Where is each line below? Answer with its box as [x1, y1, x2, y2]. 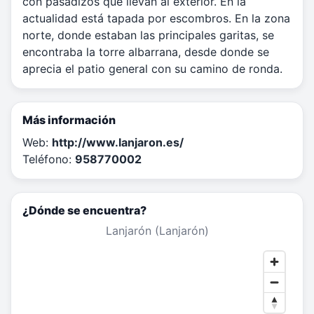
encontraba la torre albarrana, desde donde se [22, 45, 269, 60]
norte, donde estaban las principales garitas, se [22, 28, 274, 43]
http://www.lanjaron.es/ [52, 135, 184, 150]
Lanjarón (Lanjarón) [105, 224, 209, 238]
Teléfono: [22, 152, 75, 167]
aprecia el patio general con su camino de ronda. [22, 62, 282, 76]
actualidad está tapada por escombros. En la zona [22, 11, 290, 26]
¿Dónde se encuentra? [22, 203, 146, 218]
